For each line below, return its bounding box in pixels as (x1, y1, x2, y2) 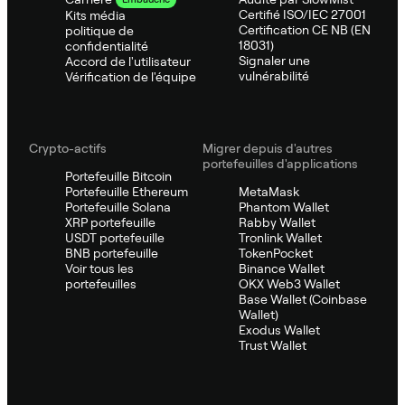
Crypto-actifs (29, 140, 107, 155)
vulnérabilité (239, 68, 309, 83)
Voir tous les (65, 260, 134, 276)
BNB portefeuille (65, 245, 158, 260)
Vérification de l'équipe (65, 69, 196, 84)
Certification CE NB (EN (239, 22, 371, 37)
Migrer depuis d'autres (202, 140, 333, 155)
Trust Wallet (239, 337, 306, 353)
